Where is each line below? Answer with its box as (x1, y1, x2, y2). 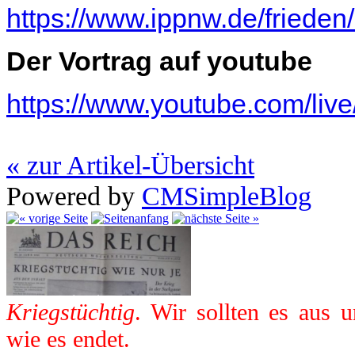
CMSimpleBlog (142, 180, 311, 211)
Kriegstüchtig (6, 298, 135, 325)
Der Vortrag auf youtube (6, 45, 312, 76)
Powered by (6, 180, 142, 211)
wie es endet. (6, 325, 130, 352)
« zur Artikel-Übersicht (6, 149, 254, 180)
